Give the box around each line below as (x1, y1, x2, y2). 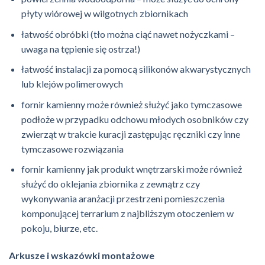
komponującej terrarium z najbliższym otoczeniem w (21, 208, 234, 219)
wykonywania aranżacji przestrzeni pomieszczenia (21, 193, 225, 205)
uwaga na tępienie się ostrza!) (21, 43, 140, 54)
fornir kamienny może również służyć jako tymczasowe (21, 98, 242, 110)
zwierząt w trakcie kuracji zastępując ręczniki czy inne (21, 128, 240, 140)
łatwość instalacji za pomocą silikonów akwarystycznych (21, 63, 251, 75)
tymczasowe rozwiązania (21, 143, 124, 154)
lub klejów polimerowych (21, 78, 123, 90)
